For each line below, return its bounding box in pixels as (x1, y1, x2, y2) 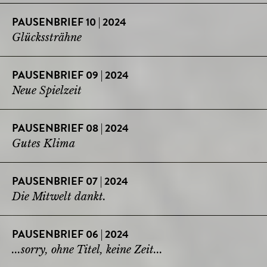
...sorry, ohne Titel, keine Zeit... (12, 243, 163, 256)
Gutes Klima (12, 136, 75, 150)
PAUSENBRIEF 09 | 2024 (12, 70, 129, 82)
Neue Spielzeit (12, 83, 82, 97)
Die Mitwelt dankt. (12, 190, 106, 203)
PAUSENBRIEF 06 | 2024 (12, 229, 129, 241)
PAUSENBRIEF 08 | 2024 (12, 123, 129, 135)
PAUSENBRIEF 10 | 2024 (12, 17, 126, 29)
